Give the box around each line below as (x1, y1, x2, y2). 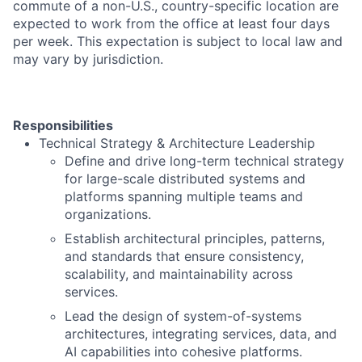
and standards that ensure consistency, (65, 248, 304, 264)
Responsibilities (13, 117, 113, 133)
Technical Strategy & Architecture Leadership (39, 135, 315, 151)
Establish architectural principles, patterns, (65, 230, 325, 246)
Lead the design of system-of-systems (65, 308, 301, 324)
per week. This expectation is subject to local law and (13, 33, 343, 49)
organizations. (65, 206, 151, 222)
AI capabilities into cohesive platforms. (65, 343, 302, 360)
